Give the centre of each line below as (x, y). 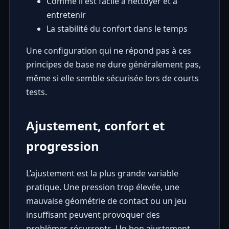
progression (62, 146)
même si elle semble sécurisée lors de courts (112, 78)
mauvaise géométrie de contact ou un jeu (106, 201)
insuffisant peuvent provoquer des (93, 215)
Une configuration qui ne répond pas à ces (108, 51)
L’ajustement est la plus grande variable (102, 174)
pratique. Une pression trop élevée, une (102, 187)
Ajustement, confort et (95, 126)
